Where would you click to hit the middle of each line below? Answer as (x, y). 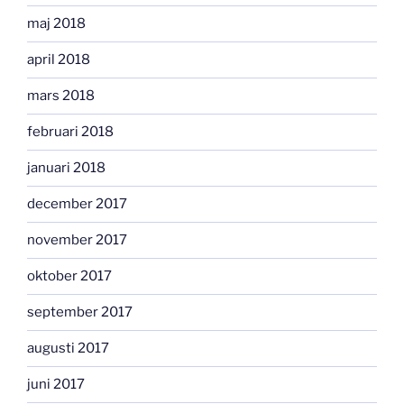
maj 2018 (56, 24)
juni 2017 (56, 385)
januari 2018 (66, 168)
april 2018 (59, 60)
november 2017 (77, 240)
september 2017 (80, 312)
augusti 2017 (68, 349)
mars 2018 (61, 96)
